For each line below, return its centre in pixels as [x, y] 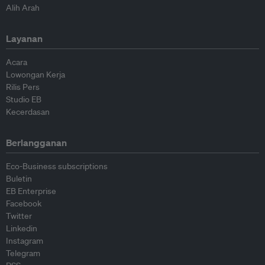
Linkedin [22, 228]
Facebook [24, 203]
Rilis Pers [23, 87]
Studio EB [24, 99]
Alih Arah [23, 7]
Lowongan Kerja [35, 74]
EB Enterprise [31, 191]
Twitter [19, 216]
